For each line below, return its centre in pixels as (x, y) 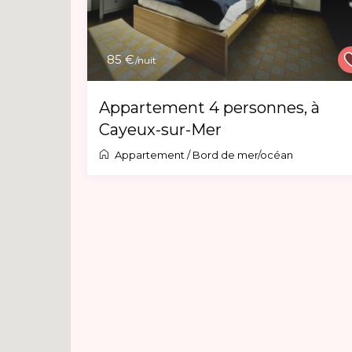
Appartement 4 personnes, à (209, 107)
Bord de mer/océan (242, 154)
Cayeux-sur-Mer (160, 129)
